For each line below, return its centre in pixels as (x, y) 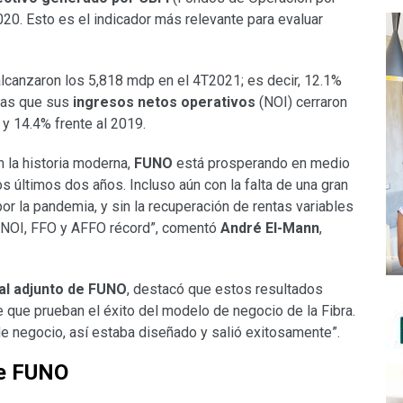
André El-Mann (270, 228)
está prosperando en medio (261, 164)
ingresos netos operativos (164, 103)
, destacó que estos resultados (225, 290)
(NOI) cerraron (301, 103)
